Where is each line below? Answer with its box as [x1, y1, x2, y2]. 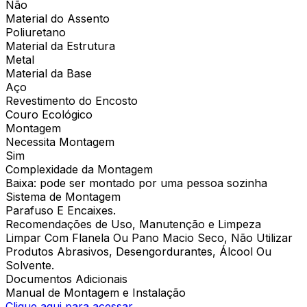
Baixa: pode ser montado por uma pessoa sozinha [5, 175, 267, 190]
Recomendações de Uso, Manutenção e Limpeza [5, 217, 261, 231]
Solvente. [5, 258, 54, 272]
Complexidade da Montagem [5, 162, 153, 176]
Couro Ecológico [5, 107, 93, 121]
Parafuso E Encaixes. [5, 203, 116, 217]
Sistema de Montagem [5, 189, 121, 204]
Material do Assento [5, 11, 110, 25]
